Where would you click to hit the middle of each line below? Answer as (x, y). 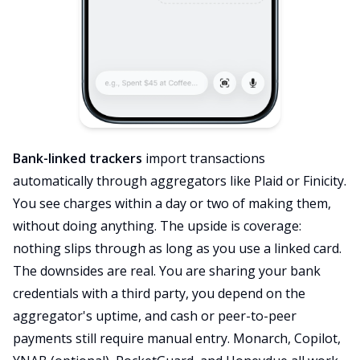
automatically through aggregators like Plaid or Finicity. (180, 181)
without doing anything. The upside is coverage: (157, 226)
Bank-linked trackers (78, 158)
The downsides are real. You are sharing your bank (167, 271)
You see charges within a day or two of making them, (172, 203)
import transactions (204, 158)
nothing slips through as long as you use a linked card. (177, 248)
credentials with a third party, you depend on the (159, 293)
